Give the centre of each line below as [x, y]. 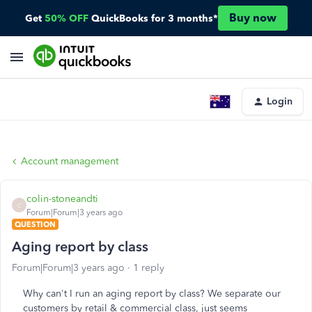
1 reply [149, 268]
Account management [70, 161]
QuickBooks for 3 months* [154, 18]
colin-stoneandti [62, 199]
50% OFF [66, 18]
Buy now [252, 18]
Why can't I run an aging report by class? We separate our [152, 294]
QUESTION [35, 224]
